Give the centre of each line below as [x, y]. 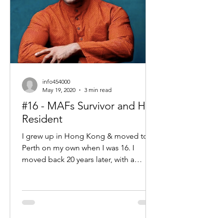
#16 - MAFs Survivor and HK [87, 106]
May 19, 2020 [59, 90]
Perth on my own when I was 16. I [78, 148]
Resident [42, 119]
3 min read [98, 90]
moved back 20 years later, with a [78, 159]
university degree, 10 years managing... [89, 171]
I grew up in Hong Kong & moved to [85, 136]
